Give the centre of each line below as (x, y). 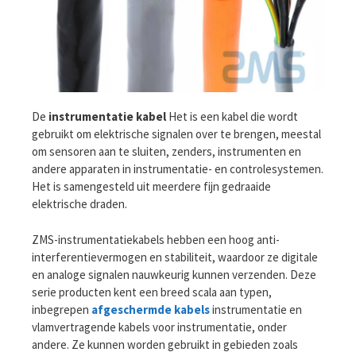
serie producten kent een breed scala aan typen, (152, 292)
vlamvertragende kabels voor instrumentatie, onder (159, 327)
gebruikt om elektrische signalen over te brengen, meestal (176, 134)
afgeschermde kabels (151, 309)
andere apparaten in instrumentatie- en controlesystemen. (178, 169)
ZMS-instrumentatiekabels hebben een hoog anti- (156, 239)
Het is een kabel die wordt (232, 117)
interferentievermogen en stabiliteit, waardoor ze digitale (175, 257)
